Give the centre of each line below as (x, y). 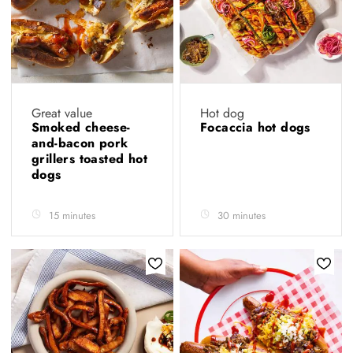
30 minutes (242, 215)
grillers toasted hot (89, 158)
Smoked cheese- (81, 127)
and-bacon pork (80, 143)
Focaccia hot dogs (258, 127)
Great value (62, 113)
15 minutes (72, 215)
